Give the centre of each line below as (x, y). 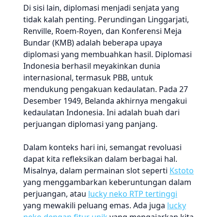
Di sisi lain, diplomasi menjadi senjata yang (101, 8)
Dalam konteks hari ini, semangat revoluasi (102, 147)
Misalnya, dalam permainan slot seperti (96, 170)
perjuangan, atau (56, 194)
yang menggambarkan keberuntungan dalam (107, 182)
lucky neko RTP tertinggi (133, 194)
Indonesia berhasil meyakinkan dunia (92, 66)
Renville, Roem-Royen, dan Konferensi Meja (102, 31)
